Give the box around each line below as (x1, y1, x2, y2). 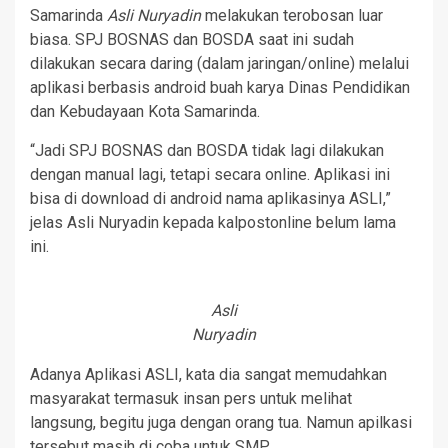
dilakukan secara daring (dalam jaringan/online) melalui (30, 54, 409, 74)
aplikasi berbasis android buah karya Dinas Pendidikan (30, 78, 410, 98)
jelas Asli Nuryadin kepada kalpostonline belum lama (30, 213, 396, 233)
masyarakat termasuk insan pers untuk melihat (30, 389, 352, 409)
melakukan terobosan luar (201, 6, 383, 26)
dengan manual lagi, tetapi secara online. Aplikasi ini (30, 165, 390, 185)
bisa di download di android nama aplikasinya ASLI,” (30, 189, 391, 209)
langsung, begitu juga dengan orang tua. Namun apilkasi (30, 413, 412, 433)
